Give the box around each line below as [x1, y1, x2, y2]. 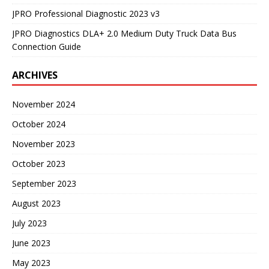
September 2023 [12, 177, 76, 189]
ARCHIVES [12, 68, 58, 82]
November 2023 [12, 138, 75, 150]
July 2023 [12, 217, 47, 229]
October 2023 [12, 157, 65, 169]
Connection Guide [12, 40, 81, 52]
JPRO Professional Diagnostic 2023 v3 [12, 7, 160, 19]
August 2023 [12, 197, 61, 209]
